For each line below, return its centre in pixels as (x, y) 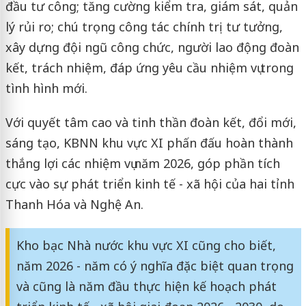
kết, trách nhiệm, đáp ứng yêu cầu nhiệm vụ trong (149, 67)
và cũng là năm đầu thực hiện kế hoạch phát (146, 286)
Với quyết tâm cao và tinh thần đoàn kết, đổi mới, (151, 122)
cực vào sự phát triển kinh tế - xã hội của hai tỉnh (150, 183)
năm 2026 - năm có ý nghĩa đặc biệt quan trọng (155, 265)
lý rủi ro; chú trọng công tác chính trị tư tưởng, (144, 26)
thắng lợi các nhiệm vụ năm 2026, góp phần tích (142, 163)
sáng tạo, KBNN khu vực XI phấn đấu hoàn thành (149, 142)
